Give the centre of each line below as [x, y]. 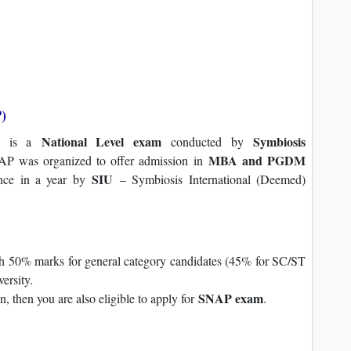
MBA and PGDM [257, 161]
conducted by [207, 142]
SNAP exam [231, 299]
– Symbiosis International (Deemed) [210, 179]
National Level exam [101, 142]
